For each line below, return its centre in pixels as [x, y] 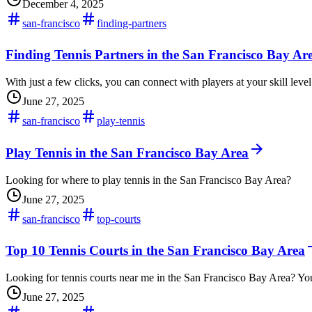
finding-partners [132, 23]
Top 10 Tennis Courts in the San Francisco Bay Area [155, 251]
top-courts [119, 219]
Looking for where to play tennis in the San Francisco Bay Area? [148, 180]
